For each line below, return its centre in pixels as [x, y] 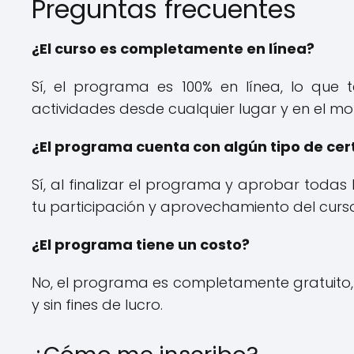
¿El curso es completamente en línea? [173, 49]
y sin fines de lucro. [97, 305]
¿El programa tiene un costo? [141, 245]
